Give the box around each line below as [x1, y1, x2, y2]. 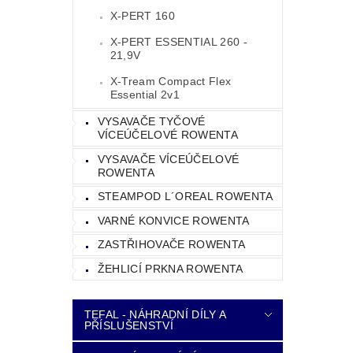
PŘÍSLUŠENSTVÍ [84, 318, 173, 332]
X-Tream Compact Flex [110, 75, 232, 88]
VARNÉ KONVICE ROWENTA [97, 214, 250, 227]
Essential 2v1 [110, 88, 180, 102]
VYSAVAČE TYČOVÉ [97, 115, 206, 128]
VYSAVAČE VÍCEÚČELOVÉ [97, 152, 240, 165]
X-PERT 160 [110, 9, 175, 23]
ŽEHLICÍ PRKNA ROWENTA [97, 262, 243, 276]
